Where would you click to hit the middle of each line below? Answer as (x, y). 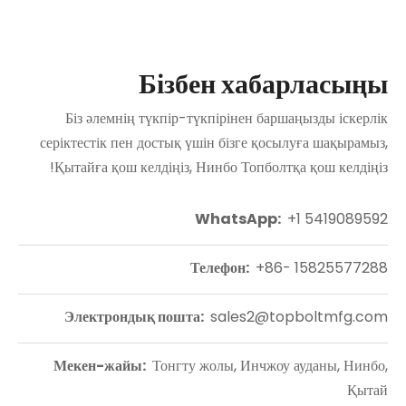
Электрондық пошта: (135, 317)
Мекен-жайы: (101, 366)
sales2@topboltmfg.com (297, 317)
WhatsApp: (239, 219)
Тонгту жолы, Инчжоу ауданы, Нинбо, (268, 366)
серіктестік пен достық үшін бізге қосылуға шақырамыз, (214, 143)
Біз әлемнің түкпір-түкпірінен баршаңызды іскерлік (227, 118)
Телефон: (221, 268)
